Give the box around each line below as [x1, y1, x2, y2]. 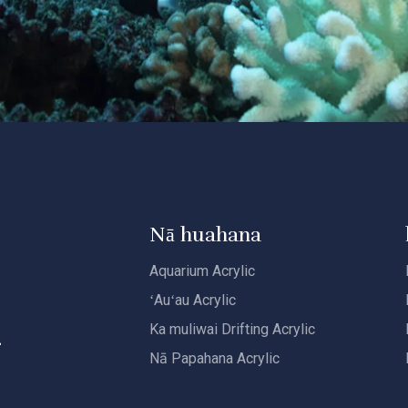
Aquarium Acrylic [148, 262, 255, 280]
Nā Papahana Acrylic [148, 350, 280, 367]
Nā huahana [148, 222, 261, 247]
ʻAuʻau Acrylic [148, 291, 236, 309]
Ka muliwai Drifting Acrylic [148, 321, 315, 338]
